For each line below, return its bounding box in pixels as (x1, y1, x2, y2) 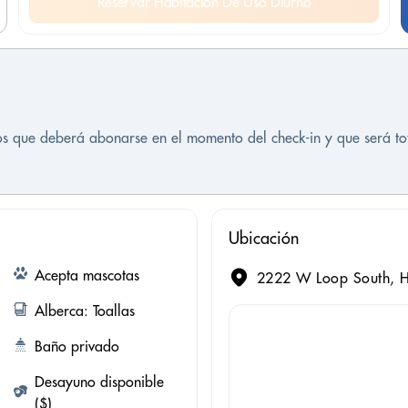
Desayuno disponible (34, 372, 164, 392)
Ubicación (228, 228, 299, 250)
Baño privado (34, 337, 119, 356)
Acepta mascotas (34, 266, 139, 285)
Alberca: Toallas (34, 301, 135, 321)
